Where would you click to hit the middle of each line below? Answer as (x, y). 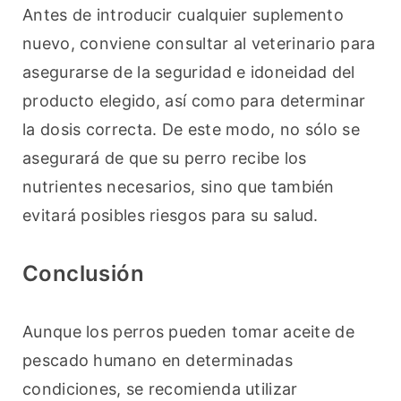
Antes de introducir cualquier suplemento (183, 15)
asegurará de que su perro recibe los (165, 158)
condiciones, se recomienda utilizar (160, 389)
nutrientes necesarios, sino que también (179, 187)
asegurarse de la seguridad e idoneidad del (189, 73)
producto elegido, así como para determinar (194, 101)
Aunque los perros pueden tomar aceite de (188, 332)
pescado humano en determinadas (158, 361)
